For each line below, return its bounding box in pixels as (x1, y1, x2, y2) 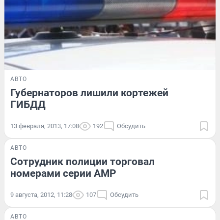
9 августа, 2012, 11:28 (10, 191, 72, 198)
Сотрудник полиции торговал (10, 155, 155, 167)
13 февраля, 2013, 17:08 (10, 122, 79, 130)
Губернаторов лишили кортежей (10, 86, 168, 99)
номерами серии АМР (10, 167, 116, 179)
